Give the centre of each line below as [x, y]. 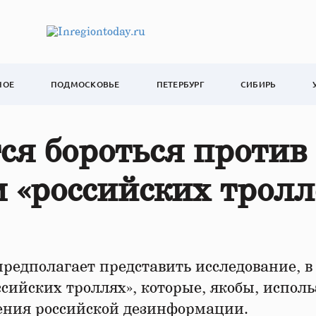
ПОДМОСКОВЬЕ [85, 84]
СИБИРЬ [258, 84]
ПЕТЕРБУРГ [180, 84]
